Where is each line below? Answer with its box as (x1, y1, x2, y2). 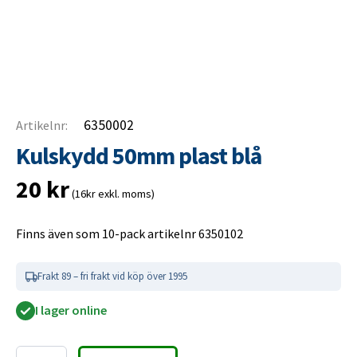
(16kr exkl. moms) (69, 186, 155, 202)
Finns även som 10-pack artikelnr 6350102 (16, 226, 243, 242)
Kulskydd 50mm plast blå (16, 140, 261, 171)
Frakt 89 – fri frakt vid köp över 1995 (37, 269, 187, 284)
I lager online (35, 302, 107, 319)
